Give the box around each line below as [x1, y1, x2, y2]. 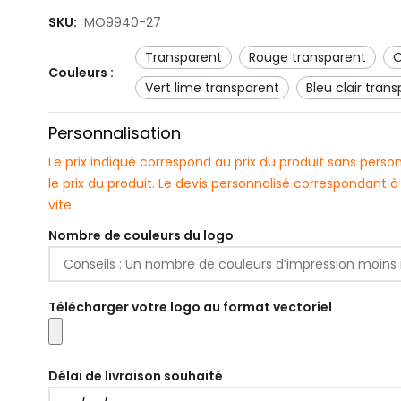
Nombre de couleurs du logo [48, 226, 234, 244]
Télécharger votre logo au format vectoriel [48, 298, 332, 316]
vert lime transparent [153, 79, 279, 97]
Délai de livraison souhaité [48, 367, 223, 385]
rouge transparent [256, 48, 366, 66]
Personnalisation [48, 122, 181, 144]
